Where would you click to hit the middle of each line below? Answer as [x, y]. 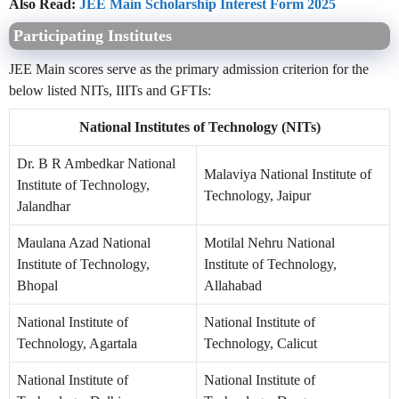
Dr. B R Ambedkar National [96, 164]
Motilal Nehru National [269, 243]
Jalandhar [44, 207]
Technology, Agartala [77, 344]
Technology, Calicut [261, 344]
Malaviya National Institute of [288, 175]
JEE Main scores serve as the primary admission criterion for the [189, 69]
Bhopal [37, 286]
